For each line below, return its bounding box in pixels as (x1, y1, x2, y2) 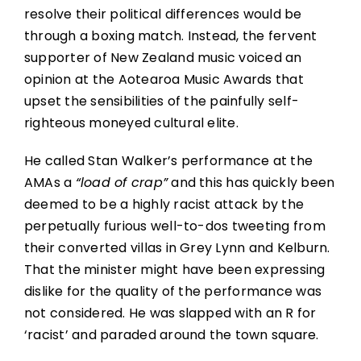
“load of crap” (75, 173, 168, 193)
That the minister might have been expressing (23, 260, 326, 280)
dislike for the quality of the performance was (23, 282, 322, 301)
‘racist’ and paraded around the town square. (23, 326, 319, 345)
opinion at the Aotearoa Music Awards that (23, 70, 304, 89)
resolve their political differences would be (23, 5, 302, 24)
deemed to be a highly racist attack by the (23, 195, 305, 214)
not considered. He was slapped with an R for (23, 304, 317, 323)
